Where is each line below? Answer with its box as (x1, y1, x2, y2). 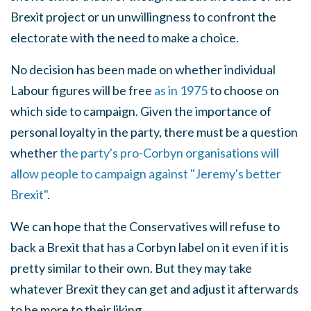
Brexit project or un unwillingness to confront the (10, 9, 276, 24)
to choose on (208, 83, 279, 98)
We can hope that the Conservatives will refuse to (10, 219, 280, 234)
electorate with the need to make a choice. (10, 30, 239, 45)
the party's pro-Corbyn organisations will (60, 145, 279, 160)
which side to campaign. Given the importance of (10, 103, 271, 119)
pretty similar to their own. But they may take (10, 260, 252, 276)
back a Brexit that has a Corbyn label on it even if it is (10, 239, 289, 255)
